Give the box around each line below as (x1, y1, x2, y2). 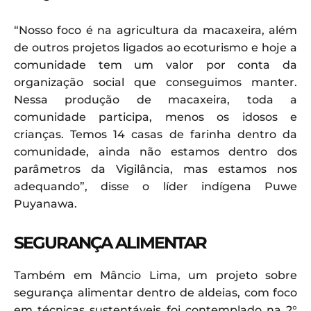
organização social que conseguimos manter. (14, 75, 297, 89)
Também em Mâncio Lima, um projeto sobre (14, 268, 297, 282)
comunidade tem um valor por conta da (14, 58, 297, 72)
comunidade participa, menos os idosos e (14, 110, 297, 124)
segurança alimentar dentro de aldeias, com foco (14, 285, 297, 299)
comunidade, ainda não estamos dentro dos (14, 144, 297, 158)
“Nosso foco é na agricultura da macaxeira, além (14, 23, 297, 37)
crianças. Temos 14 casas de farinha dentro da (14, 127, 297, 141)
